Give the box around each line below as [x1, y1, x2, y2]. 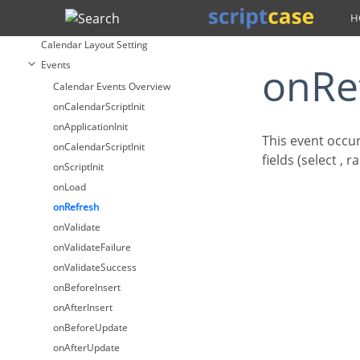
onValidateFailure [53, 240, 131, 254]
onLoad [53, 180, 86, 194]
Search [78, 9, 120, 27]
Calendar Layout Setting [41, 38, 148, 51]
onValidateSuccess [53, 260, 137, 274]
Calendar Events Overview [53, 80, 170, 93]
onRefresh [53, 200, 99, 214]
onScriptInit [53, 160, 104, 174]
